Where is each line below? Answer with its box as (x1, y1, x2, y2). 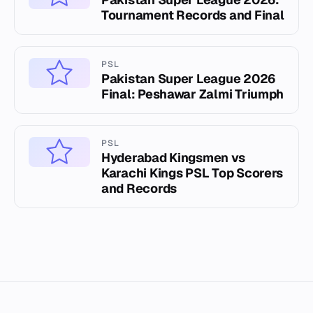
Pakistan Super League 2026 (101, 71, 275, 87)
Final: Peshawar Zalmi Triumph (101, 86, 284, 103)
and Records (101, 180, 177, 197)
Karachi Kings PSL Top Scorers (101, 165, 284, 182)
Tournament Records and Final (101, 7, 284, 24)
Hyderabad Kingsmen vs (101, 150, 245, 166)
